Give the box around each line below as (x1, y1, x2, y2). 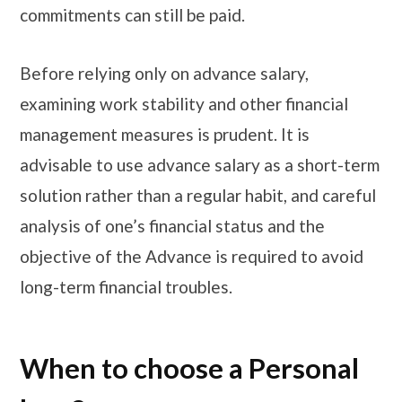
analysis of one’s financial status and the (20, 215, 325, 237)
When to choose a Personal (20, 351, 359, 386)
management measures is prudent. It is (20, 124, 310, 145)
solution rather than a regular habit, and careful (20, 185, 376, 206)
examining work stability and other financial (20, 93, 348, 115)
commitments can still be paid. (20, 4, 249, 25)
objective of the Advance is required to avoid (20, 246, 363, 267)
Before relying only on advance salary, (20, 63, 309, 84)
